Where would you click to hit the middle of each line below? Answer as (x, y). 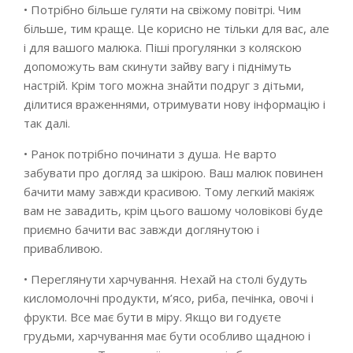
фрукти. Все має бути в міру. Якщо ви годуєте (152, 317)
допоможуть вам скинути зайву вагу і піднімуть (158, 66)
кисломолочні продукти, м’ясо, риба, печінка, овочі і (169, 298)
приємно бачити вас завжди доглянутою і (141, 229)
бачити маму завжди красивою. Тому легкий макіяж (169, 191)
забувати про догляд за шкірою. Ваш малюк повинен (173, 173)
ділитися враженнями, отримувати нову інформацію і (175, 104)
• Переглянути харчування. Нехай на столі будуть (165, 279)
